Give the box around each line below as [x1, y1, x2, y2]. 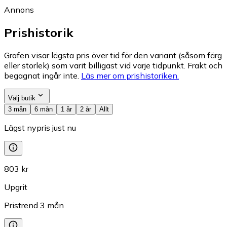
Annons [4, 4, 34, 15]
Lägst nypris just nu [4, 122, 76, 133]
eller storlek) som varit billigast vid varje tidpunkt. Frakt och [4, 60, 222, 70]
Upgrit [4, 181, 27, 192]
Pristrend [4, 200, 38, 210]
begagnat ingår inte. [4, 70, 79, 81]
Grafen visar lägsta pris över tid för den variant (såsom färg [4, 50, 222, 60]
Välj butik [8, 94, 35, 102]
